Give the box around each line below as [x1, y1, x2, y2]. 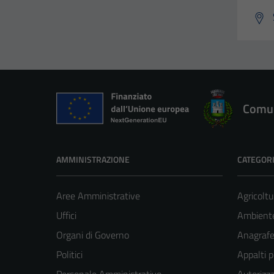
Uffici [56, 208, 76, 223]
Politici [56, 247, 83, 262]
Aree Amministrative [56, 188, 140, 204]
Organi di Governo [56, 228, 129, 243]
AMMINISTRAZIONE [56, 153, 130, 166]
